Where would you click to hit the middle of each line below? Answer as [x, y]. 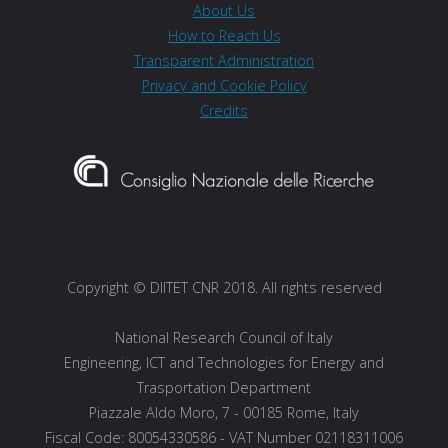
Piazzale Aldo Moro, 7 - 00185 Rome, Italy [224, 413]
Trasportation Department [224, 388]
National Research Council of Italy [224, 338]
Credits [224, 111]
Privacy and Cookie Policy [224, 86]
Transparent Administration [224, 61]
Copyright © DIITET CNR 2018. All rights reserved [224, 288]
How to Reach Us [224, 36]
